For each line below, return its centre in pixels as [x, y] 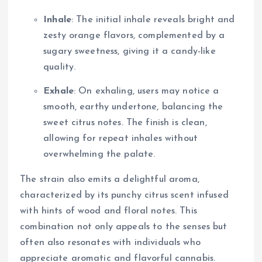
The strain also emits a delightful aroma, [110, 180]
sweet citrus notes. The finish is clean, [125, 123]
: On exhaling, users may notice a [146, 92]
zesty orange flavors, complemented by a [134, 36]
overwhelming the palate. [99, 155]
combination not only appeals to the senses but [124, 227]
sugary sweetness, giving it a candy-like [130, 52]
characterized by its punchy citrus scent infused [124, 196]
